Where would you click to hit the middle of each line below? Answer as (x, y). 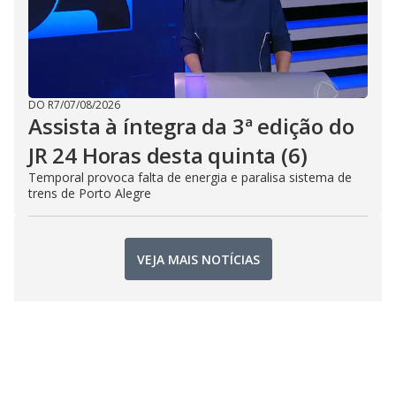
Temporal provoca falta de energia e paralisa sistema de (190, 177)
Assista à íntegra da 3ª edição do (191, 126)
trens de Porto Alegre (90, 193)
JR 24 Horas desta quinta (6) (168, 155)
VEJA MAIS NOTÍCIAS (198, 259)
